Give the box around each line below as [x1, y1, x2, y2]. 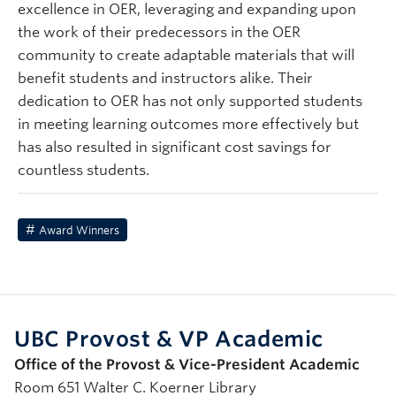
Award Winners [39, 224, 119, 238]
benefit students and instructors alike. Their [18, 70, 313, 87]
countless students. [18, 162, 149, 179]
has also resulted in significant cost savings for [18, 139, 331, 156]
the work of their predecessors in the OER [18, 24, 301, 41]
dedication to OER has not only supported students [18, 93, 362, 110]
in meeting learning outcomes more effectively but [18, 116, 359, 133]
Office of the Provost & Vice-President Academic [14, 355, 360, 373]
